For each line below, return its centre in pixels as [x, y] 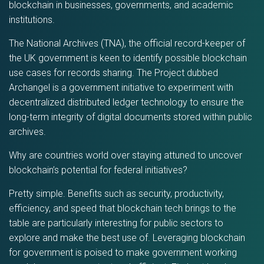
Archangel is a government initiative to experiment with [121, 88]
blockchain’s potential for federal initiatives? [98, 170]
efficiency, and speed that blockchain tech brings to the [123, 208]
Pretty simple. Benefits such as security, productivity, [116, 194]
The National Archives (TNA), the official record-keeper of [127, 43]
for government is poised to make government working [123, 253]
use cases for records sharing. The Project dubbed [113, 73]
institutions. [32, 20]
